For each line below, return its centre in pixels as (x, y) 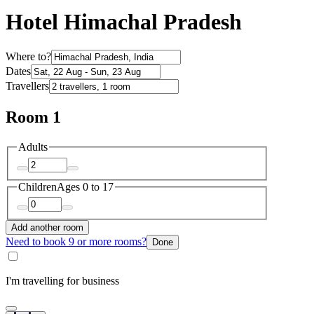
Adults (33, 147)
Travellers (27, 86)
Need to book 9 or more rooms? (76, 242)
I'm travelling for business (62, 281)
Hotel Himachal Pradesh (124, 21)
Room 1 (33, 117)
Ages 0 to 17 (85, 186)
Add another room (47, 228)
